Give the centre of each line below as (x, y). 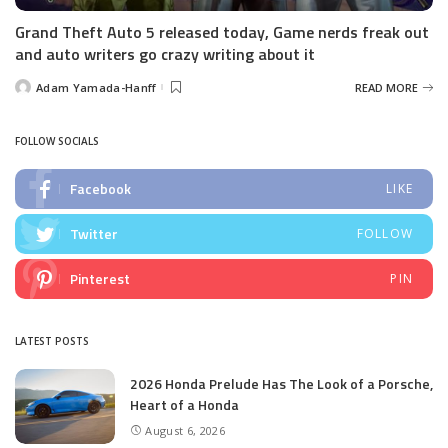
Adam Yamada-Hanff (96, 87)
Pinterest (100, 279)
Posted (34, 91)
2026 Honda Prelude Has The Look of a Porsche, (281, 384)
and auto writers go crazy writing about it (165, 54)
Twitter (94, 234)
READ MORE (386, 87)
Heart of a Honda (184, 405)
